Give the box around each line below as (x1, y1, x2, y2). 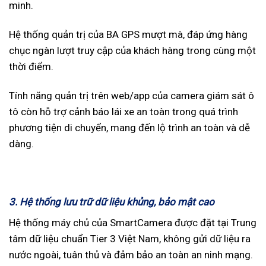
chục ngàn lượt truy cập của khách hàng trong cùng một (9, 44, 256, 56)
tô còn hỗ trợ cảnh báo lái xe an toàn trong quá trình (9, 105, 238, 118)
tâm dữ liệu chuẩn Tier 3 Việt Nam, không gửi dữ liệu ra (9, 233, 251, 245)
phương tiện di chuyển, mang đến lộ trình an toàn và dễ (9, 121, 250, 134)
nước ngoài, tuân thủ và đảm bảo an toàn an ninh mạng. (9, 249, 253, 261)
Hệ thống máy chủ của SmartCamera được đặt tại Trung (9, 217, 256, 229)
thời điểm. (9, 60, 53, 72)
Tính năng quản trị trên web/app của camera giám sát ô (9, 89, 254, 102)
